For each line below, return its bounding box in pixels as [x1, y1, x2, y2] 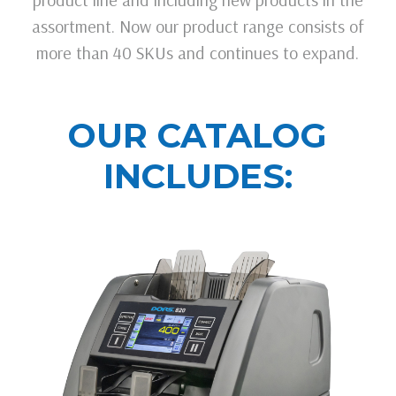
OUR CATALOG [68, 114, 328, 156]
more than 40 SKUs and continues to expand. [36, 41, 360, 64]
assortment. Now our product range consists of [32, 14, 364, 37]
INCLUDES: [103, 155, 293, 197]
